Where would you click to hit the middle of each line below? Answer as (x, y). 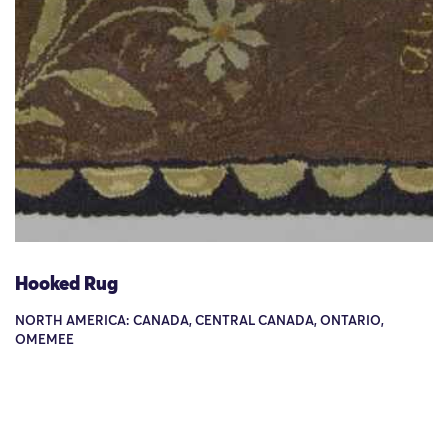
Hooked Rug (66, 285)
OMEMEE (44, 341)
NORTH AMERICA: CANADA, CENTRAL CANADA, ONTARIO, (199, 322)
